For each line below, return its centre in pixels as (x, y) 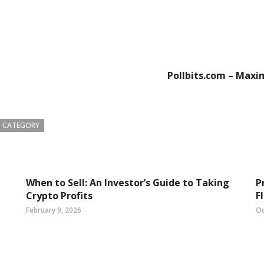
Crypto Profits (59, 196)
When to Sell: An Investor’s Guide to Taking (128, 183)
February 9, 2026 (54, 210)
